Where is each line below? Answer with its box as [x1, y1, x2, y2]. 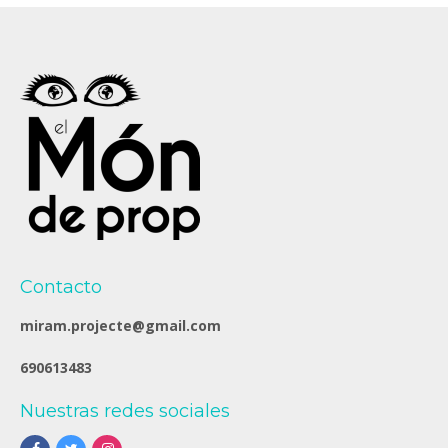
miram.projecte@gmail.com [20, 315, 221, 335]
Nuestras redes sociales [20, 399, 230, 422]
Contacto [20, 275, 102, 298]
